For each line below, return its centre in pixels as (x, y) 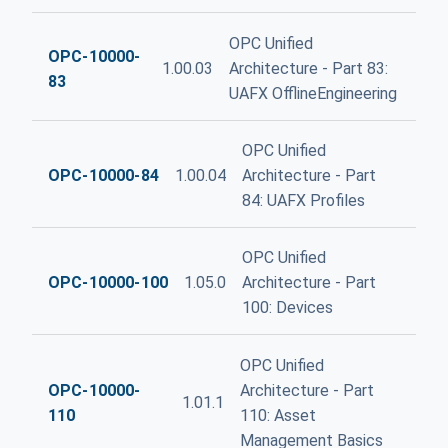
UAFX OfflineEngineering (312, 93)
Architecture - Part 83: (308, 68)
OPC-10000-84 (103, 176)
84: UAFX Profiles (303, 201)
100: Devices (288, 308)
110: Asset (278, 415)
